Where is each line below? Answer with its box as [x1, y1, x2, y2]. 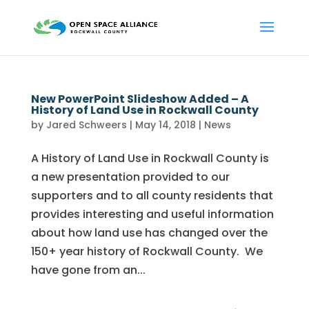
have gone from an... [30, 262, 146, 278]
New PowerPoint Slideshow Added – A [30, 91, 249, 107]
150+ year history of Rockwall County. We [30, 243, 263, 259]
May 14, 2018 [134, 118, 196, 132]
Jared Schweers [46, 118, 127, 132]
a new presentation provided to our [30, 169, 230, 185]
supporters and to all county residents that [30, 188, 273, 203]
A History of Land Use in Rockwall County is [30, 150, 269, 166]
